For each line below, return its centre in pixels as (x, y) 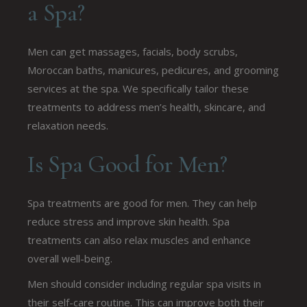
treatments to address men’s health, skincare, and (147, 107)
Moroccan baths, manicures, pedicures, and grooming (153, 70)
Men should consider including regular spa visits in (145, 283)
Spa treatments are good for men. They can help (143, 202)
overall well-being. (70, 258)
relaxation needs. (68, 125)
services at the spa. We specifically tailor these (138, 88)
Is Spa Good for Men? (127, 164)
